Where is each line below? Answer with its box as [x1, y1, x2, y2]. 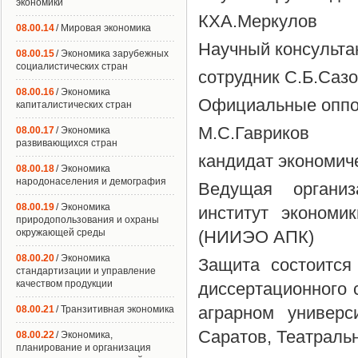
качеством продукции [16, 278, 113, 289]
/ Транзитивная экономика [56, 304, 174, 315]
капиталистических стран [16, 99, 132, 110]
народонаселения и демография [16, 176, 166, 187]
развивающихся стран [16, 137, 117, 149]
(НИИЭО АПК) [198, 227, 314, 247]
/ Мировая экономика [56, 22, 151, 34]
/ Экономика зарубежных [56, 48, 169, 59]
